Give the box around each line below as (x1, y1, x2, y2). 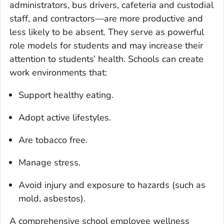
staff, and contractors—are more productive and (9, 12, 203, 25)
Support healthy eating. (18, 89, 113, 101)
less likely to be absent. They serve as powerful (9, 26, 204, 38)
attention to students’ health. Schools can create (9, 53, 203, 65)
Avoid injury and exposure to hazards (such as (18, 179, 205, 191)
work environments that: (9, 66, 107, 79)
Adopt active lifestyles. (18, 111, 111, 124)
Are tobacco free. (18, 134, 87, 146)
